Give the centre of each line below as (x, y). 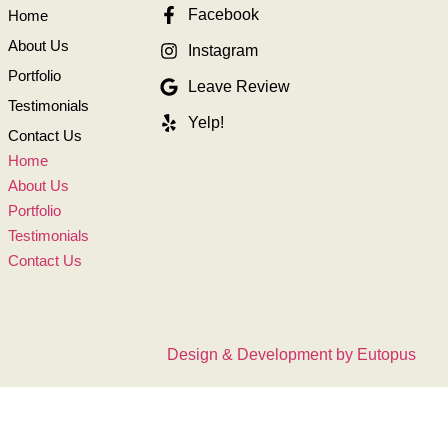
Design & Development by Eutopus (291, 354)
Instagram (222, 50)
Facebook (223, 14)
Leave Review (238, 86)
